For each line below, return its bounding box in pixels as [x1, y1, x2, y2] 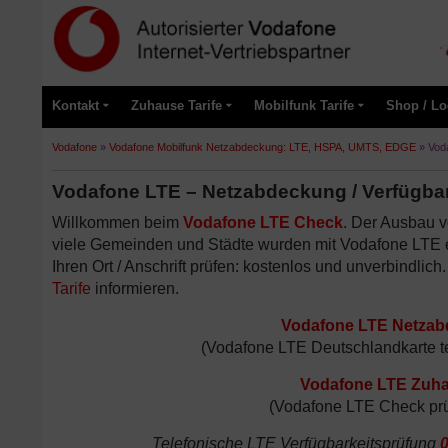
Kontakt [52, 98, 99, 113]
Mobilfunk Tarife [254, 98, 354, 113]
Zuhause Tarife [131, 98, 222, 113]
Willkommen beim [52, 214, 183, 231]
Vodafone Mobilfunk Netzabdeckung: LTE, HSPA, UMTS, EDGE [109, 141, 416, 153]
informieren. [91, 280, 179, 297]
